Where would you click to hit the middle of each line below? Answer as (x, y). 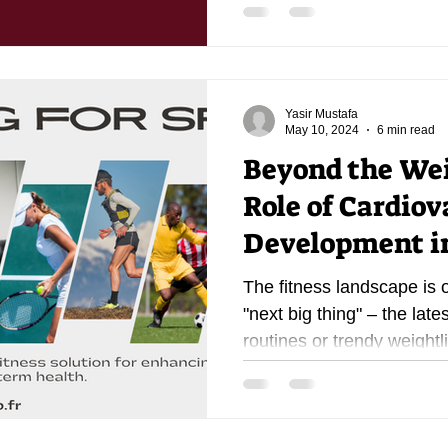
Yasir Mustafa (321, 113)
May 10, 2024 (322, 130)
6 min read (406, 130)
